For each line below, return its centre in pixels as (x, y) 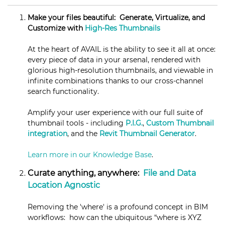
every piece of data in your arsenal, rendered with (114, 60)
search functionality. (63, 92)
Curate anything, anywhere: (85, 173)
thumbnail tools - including (77, 123)
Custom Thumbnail (180, 123)
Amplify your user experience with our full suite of (115, 113)
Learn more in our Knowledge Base (90, 155)
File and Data (170, 173)
